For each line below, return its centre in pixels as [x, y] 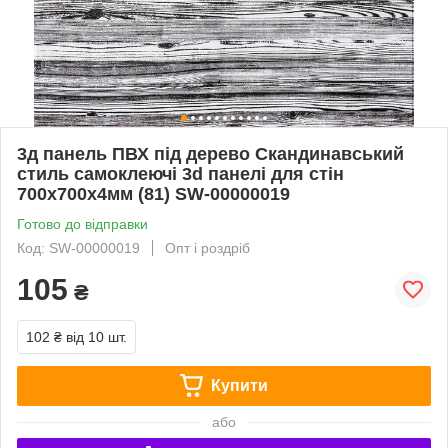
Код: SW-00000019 [78, 247]
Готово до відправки [82, 223]
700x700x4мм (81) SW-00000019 [153, 193]
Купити [239, 385]
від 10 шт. [96, 336]
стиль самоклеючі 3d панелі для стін [180, 173]
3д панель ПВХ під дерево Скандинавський [210, 153]
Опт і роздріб [207, 247]
